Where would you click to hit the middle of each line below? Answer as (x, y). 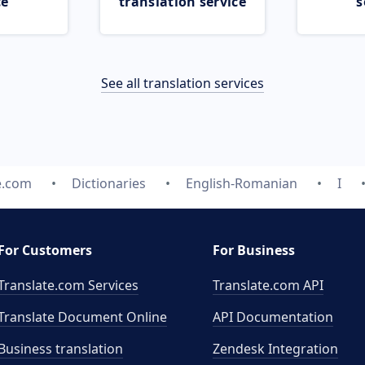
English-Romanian (241, 183)
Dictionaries (108, 183)
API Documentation (273, 317)
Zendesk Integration (275, 349)
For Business (254, 250)
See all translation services (182, 83)
